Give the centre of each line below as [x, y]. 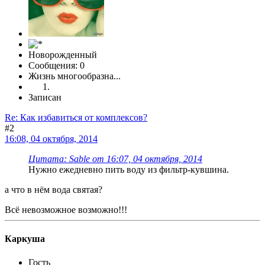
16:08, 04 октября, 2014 [51, 139]
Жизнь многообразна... [75, 76]
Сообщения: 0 [56, 66]
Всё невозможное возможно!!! [66, 210]
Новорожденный [63, 55]
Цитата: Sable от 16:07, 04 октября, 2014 [115, 159]
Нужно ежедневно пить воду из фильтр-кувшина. [129, 170]
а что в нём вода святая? [54, 190]
